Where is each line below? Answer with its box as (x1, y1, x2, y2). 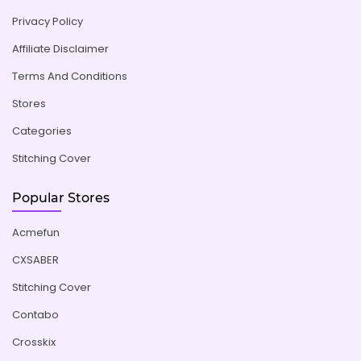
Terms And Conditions (12, 68, 127, 85)
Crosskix (12, 334, 56, 350)
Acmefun (12, 224, 60, 240)
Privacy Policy (12, 14, 83, 30)
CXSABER (12, 251, 59, 268)
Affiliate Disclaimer (12, 41, 109, 57)
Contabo (12, 306, 59, 322)
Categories (12, 123, 72, 139)
